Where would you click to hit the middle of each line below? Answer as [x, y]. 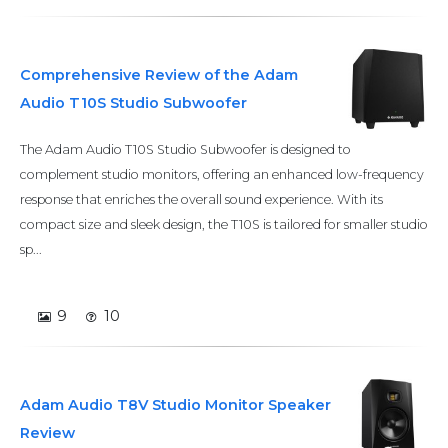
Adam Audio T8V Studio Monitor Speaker [175, 405]
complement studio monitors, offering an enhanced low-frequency [222, 174]
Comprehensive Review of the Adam [159, 75]
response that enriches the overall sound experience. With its [201, 199]
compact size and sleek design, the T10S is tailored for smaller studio [224, 224]
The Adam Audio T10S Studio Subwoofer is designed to [185, 149]
